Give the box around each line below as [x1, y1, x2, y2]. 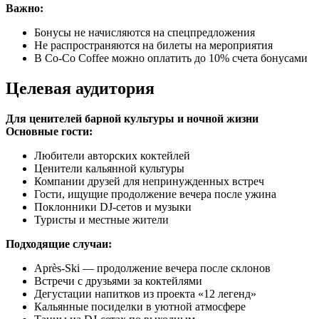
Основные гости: [6, 125, 93, 137]
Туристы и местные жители [34, 213, 169, 226]
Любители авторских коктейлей [34, 149, 190, 162]
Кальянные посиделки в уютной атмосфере [34, 300, 246, 313]
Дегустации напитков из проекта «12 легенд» [34, 287, 256, 300]
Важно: [6, 1, 43, 14]
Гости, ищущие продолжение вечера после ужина [34, 187, 276, 200]
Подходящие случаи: [6, 237, 112, 250]
